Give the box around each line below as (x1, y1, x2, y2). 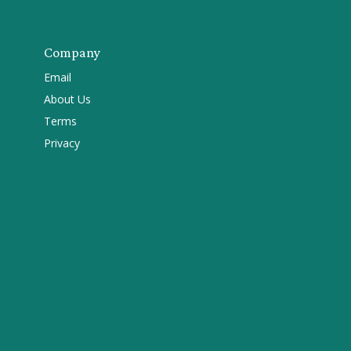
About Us (44, 92, 91, 107)
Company (44, 45, 100, 60)
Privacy (44, 136, 80, 150)
